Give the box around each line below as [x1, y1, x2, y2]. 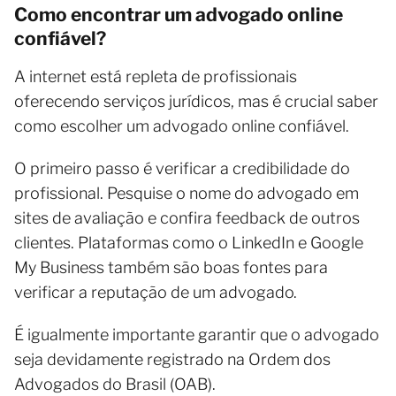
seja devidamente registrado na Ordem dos [14, 349, 331, 369]
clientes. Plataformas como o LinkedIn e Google [14, 232, 363, 252]
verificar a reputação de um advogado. [14, 282, 297, 301]
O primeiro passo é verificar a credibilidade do [14, 158, 350, 178]
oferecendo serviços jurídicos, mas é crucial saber [14, 91, 378, 110]
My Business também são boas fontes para [14, 257, 328, 277]
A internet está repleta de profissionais [14, 66, 297, 86]
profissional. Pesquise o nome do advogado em [14, 183, 359, 202]
